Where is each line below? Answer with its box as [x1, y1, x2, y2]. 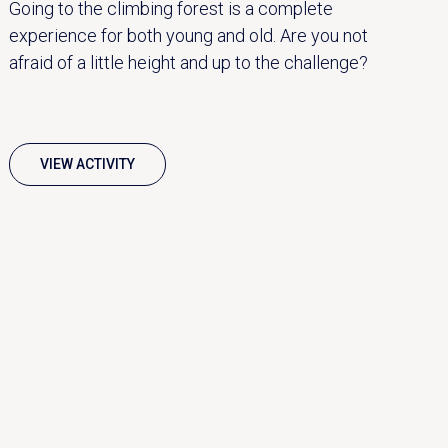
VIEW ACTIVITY [40, 155, 136, 172]
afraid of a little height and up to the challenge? [9, 51, 369, 73]
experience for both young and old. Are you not [9, 24, 369, 46]
